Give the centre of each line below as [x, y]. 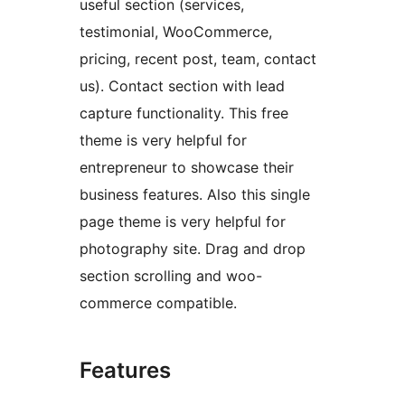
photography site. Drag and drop [193, 249]
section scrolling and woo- [171, 276]
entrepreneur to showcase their [187, 168]
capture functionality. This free [184, 113]
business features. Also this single [195, 195]
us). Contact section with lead [182, 86]
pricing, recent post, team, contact [198, 59]
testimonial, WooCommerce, [176, 32]
